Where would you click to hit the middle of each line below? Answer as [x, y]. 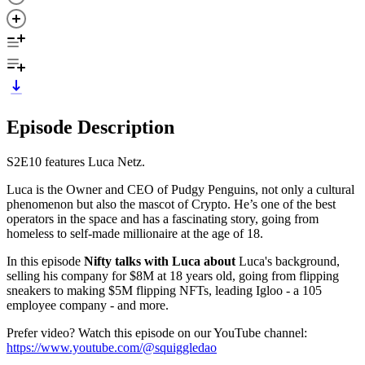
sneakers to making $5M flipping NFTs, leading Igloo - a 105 [164, 290]
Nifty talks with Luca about [161, 261]
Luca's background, [289, 261]
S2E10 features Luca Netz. [76, 161]
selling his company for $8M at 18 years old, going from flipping [173, 275]
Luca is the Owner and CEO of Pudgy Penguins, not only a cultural [180, 189]
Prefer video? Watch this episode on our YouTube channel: [157, 332]
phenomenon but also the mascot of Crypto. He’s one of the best [171, 204]
